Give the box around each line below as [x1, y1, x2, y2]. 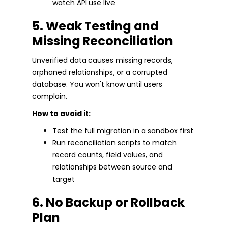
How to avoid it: [32, 108, 91, 119]
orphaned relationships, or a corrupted [32, 67, 167, 78]
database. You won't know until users [32, 79, 162, 90]
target [52, 174, 75, 185]
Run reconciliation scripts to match [52, 138, 177, 148]
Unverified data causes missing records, [32, 55, 173, 66]
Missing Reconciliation [32, 33, 173, 50]
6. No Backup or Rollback [32, 194, 185, 211]
